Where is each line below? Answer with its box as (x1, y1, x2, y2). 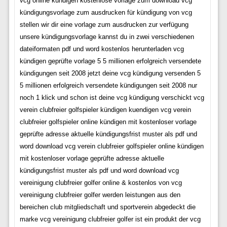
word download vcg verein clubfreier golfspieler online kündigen (19, 142, 204, 150)
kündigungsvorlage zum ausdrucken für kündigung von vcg (19, 8, 192, 16)
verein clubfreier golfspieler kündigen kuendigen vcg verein (19, 105, 191, 113)
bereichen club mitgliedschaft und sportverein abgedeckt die (19, 203, 196, 211)
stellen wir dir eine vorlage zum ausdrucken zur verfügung (19, 20, 188, 28)
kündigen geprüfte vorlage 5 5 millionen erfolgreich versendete (19, 57, 201, 65)
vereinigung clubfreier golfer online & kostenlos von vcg (19, 178, 182, 186)
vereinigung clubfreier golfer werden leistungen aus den (19, 191, 180, 199)
